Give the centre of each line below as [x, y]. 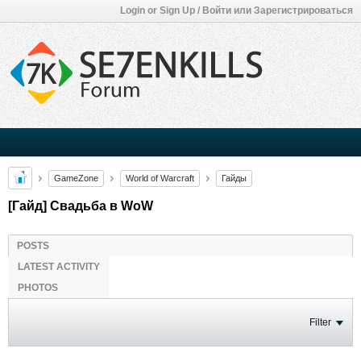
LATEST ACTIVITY [59, 267]
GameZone [76, 178]
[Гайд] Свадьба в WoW [81, 206]
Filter [320, 322]
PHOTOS [38, 288]
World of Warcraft [160, 178]
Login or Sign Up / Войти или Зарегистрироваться [237, 10]
